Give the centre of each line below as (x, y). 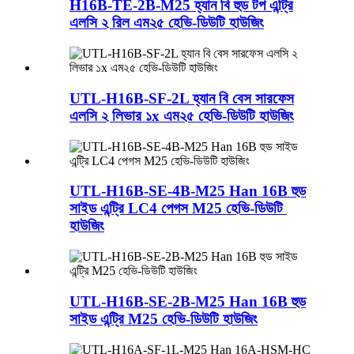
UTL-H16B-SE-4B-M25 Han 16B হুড (188, 191)
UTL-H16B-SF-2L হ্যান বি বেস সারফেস (182, 98)
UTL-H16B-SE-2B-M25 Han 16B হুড (188, 301)
